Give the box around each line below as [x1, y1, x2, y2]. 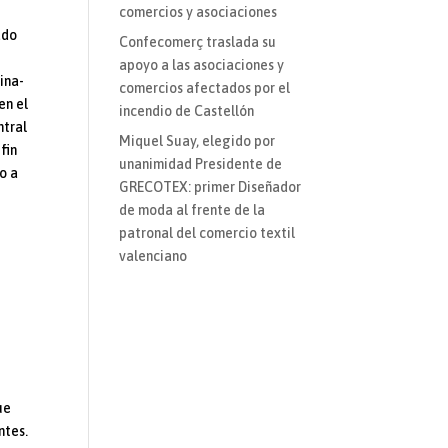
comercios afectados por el [119, 80, 291, 97]
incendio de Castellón [119, 103, 255, 120]
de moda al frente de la [119, 202, 266, 219]
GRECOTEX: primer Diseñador [119, 179, 302, 196]
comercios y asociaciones [119, 4, 278, 21]
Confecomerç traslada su [119, 34, 277, 51]
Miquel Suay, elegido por [119, 133, 276, 150]
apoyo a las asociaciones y [119, 57, 285, 74]
